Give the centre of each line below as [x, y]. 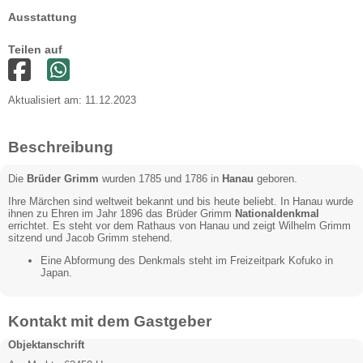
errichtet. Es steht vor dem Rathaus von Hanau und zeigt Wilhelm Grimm [179, 225]
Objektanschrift [46, 345]
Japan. [56, 272]
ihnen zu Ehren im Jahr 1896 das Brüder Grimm [122, 213]
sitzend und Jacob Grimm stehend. [92, 237]
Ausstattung [43, 17]
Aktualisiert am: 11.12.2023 [72, 100]
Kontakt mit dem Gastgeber [110, 322]
